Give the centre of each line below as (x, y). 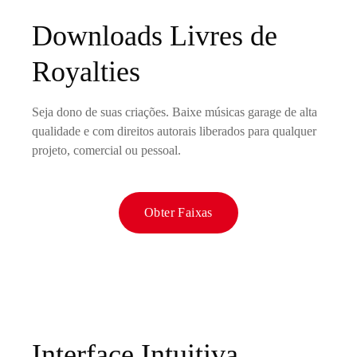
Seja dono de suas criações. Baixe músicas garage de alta (175, 112)
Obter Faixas (178, 212)
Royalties (86, 71)
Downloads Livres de (155, 35)
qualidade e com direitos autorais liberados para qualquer (174, 131)
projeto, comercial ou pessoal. (106, 150)
